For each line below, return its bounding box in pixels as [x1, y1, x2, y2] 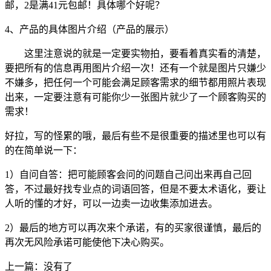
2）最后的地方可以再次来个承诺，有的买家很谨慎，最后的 [5, 223, 261, 233]
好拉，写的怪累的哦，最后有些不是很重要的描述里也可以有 [5, 131, 266, 142]
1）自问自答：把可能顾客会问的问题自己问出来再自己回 [5, 169, 252, 180]
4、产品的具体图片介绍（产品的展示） [5, 24, 174, 35]
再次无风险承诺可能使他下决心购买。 [5, 237, 169, 248]
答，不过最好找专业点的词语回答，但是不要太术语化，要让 [5, 184, 266, 195]
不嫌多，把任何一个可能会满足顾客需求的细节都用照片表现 [5, 77, 266, 88]
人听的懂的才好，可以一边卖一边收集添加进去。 [5, 198, 218, 209]
